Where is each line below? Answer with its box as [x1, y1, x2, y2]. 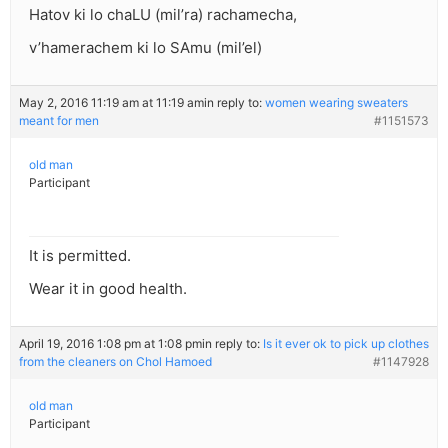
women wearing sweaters [265, 95, 408, 111]
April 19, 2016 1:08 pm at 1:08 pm [19, 336, 202, 352]
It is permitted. [29, 246, 131, 266]
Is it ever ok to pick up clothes [263, 336, 429, 352]
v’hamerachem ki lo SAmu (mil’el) [29, 38, 262, 58]
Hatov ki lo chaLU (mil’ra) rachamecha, [29, 5, 297, 25]
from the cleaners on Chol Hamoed [19, 354, 212, 370]
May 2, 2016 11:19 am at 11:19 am [19, 95, 204, 111]
